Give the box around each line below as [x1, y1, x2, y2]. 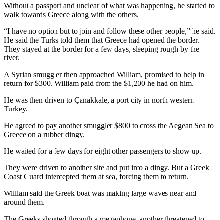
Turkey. [4, 105, 27, 113]
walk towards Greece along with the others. [4, 10, 138, 19]
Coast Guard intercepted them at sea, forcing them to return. [4, 172, 189, 181]
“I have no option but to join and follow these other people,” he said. [4, 27, 216, 36]
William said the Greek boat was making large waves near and [4, 189, 196, 198]
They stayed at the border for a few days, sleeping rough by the [4, 45, 199, 54]
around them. [4, 198, 45, 207]
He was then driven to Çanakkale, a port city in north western [4, 96, 194, 105]
